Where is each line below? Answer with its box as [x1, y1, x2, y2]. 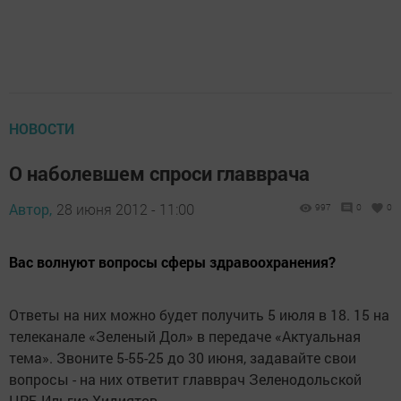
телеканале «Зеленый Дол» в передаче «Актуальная [9, 327, 361, 346]
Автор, [9, 200, 52, 219]
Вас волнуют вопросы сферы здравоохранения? [9, 252, 336, 272]
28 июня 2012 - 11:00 [56, 200, 194, 219]
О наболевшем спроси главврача [9, 160, 310, 187]
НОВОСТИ [9, 119, 74, 139]
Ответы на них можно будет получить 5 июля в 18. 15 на [9, 305, 389, 325]
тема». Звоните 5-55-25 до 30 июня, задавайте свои [9, 348, 356, 368]
